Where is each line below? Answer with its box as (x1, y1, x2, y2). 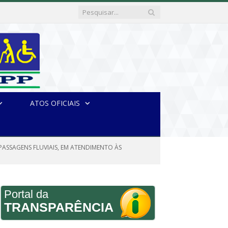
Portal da (4, 188, 48, 201)
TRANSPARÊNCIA (4, 200, 113, 214)
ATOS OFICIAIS (30, 98, 80, 108)
